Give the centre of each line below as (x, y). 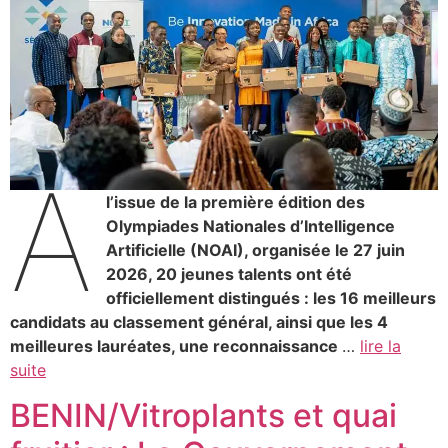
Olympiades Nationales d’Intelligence (251, 226)
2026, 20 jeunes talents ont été (229, 274)
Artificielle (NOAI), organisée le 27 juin (256, 250)
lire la (380, 346)
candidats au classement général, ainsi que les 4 (199, 322)
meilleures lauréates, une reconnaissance (176, 346)
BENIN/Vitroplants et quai (203, 415)
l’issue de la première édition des (236, 202)
